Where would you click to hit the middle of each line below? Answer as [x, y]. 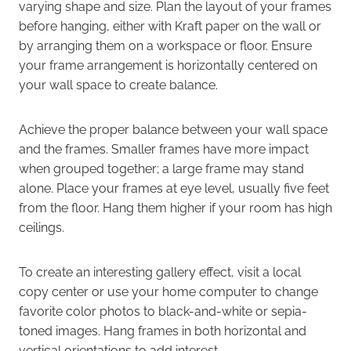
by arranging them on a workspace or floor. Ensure [165, 46]
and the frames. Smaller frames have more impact [164, 150]
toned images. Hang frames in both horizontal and [163, 331]
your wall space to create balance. [118, 85]
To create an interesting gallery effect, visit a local [160, 273]
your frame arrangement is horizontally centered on [168, 66]
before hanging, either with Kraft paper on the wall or [170, 27]
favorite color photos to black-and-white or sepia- [163, 312]
